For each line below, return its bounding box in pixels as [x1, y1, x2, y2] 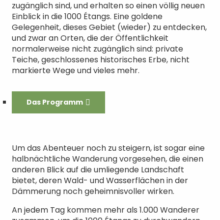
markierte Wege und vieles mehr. [12, 65, 139, 76]
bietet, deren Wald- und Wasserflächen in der [12, 174, 188, 186]
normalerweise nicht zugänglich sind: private [12, 43, 183, 55]
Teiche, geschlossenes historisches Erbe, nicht [12, 54, 190, 65]
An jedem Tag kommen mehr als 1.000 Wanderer [12, 204, 199, 216]
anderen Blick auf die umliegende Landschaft [12, 164, 184, 175]
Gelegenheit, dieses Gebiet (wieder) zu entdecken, [12, 22, 207, 33]
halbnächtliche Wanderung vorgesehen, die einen [12, 153, 203, 165]
